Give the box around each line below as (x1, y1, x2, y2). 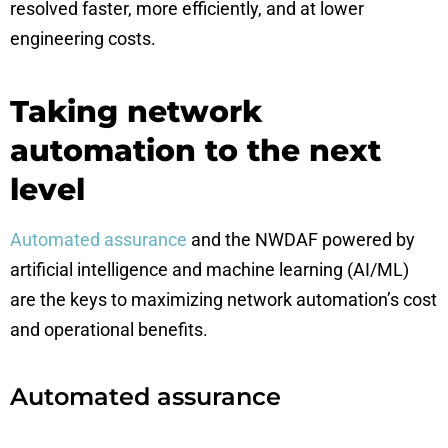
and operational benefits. (10, 319, 208, 340)
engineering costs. (10, 28, 156, 49)
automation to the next (10, 132, 381, 169)
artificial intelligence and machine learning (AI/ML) (10, 259, 409, 280)
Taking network (10, 93, 262, 130)
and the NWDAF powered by (187, 229, 415, 250)
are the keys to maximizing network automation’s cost (10, 289, 437, 310)
